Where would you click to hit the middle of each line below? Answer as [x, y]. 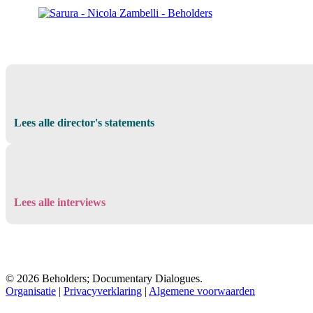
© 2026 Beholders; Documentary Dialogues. [104, 279]
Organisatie [31, 291]
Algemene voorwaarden [202, 291]
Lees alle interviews [59, 202]
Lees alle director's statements [84, 122]
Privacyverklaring [103, 291]
